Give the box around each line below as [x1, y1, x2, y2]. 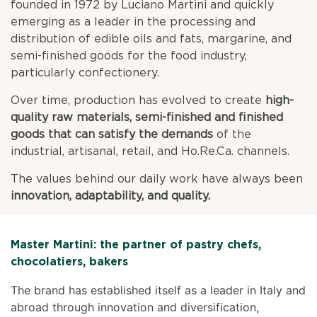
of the [213, 127, 252, 142]
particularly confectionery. [11, 66, 160, 80]
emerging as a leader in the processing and [11, 15, 256, 29]
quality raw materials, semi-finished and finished [11, 110, 284, 125]
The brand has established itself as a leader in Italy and [11, 283, 306, 298]
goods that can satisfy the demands [11, 127, 214, 142]
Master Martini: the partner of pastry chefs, [11, 238, 262, 252]
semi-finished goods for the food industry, [11, 49, 248, 63]
